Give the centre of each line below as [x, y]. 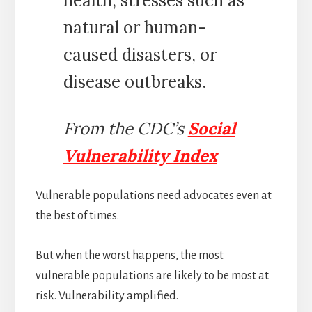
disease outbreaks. [136, 82]
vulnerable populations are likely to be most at [152, 276]
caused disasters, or [140, 55]
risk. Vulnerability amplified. [107, 296]
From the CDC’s [125, 129]
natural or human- [135, 28]
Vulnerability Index [140, 156]
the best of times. [77, 216]
